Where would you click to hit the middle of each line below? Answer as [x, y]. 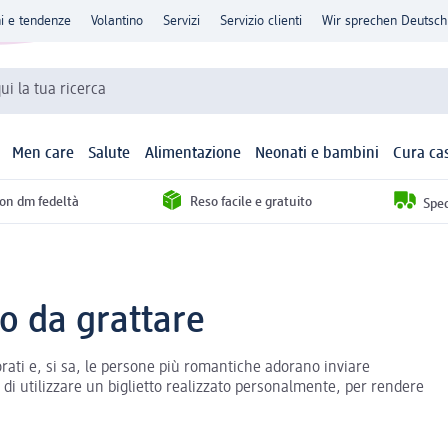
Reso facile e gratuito [250, 201]
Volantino [117, 21]
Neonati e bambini [316, 154]
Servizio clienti [261, 21]
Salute [109, 154]
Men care [43, 154]
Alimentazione [192, 154]
